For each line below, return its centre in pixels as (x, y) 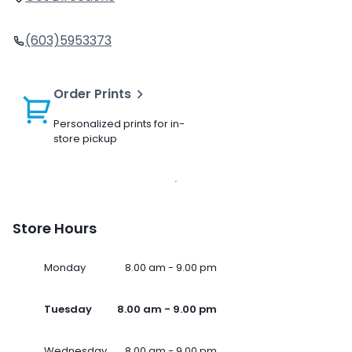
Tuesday (68, 310)
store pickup (85, 139)
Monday (65, 268)
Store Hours (55, 229)
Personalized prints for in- (119, 124)
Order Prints (92, 94)
